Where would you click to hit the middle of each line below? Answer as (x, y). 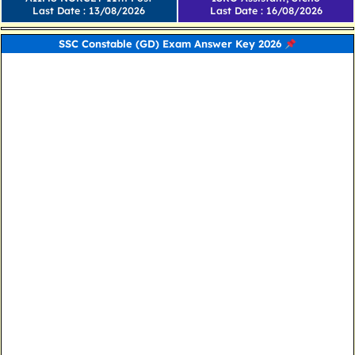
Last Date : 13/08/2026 (89, 11)
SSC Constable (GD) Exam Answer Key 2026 (172, 44)
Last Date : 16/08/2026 (266, 11)
